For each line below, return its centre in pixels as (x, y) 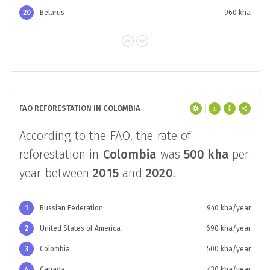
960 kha (237, 13)
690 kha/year (228, 228)
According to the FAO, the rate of (105, 136)
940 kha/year (229, 208)
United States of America (80, 228)
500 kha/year (229, 249)
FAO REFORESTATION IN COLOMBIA (80, 108)
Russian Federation (71, 208)
